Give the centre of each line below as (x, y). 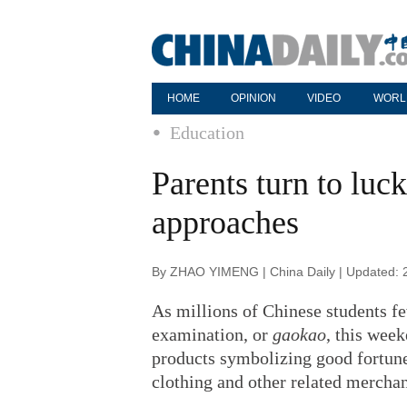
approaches (225, 223)
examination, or (212, 334)
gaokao (299, 334)
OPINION (253, 98)
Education (207, 133)
